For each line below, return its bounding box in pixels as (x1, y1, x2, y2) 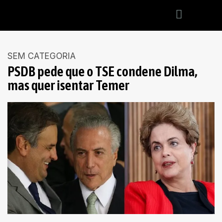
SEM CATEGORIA (7, 51, 76, 61)
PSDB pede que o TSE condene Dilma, (7, 63, 197, 79)
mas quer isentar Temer (7, 77, 129, 93)
